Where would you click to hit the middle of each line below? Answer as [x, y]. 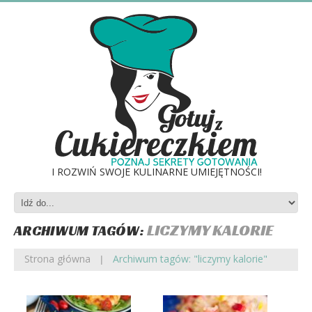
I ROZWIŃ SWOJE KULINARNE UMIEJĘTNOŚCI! [157, 172]
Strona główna [57, 259]
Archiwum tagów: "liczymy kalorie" [190, 259]
